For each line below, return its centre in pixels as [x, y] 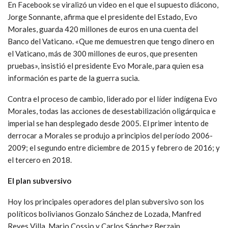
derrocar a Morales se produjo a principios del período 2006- [110, 135]
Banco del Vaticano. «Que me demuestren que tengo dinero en [111, 41]
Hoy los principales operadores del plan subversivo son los [106, 201]
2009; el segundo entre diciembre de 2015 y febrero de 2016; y [114, 147]
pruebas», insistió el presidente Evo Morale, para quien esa [106, 65]
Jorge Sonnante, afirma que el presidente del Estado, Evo [103, 17]
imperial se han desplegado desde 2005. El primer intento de [108, 123]
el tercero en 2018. [40, 160]
